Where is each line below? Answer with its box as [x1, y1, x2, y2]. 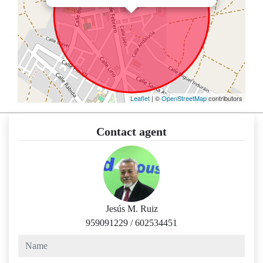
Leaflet [130, 93, 150, 103]
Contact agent [96, 125, 167, 139]
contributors [207, 93, 242, 103]
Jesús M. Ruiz [105, 204, 158, 214]
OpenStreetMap [161, 93, 207, 103]
